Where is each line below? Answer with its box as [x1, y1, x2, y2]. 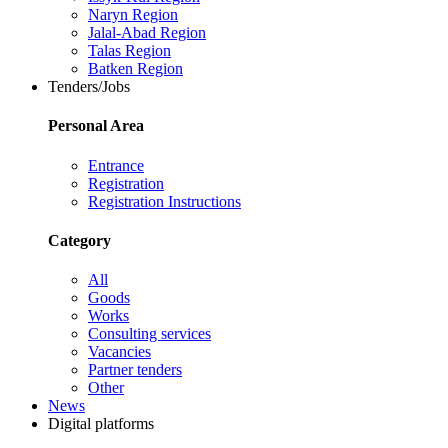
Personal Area [48, 117, 144, 135]
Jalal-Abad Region [88, 24, 206, 42]
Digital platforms [48, 415, 154, 433]
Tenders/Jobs [48, 78, 130, 96]
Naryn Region [88, 6, 178, 24]
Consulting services [88, 325, 211, 343]
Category [48, 231, 111, 249]
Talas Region [88, 42, 171, 60]
